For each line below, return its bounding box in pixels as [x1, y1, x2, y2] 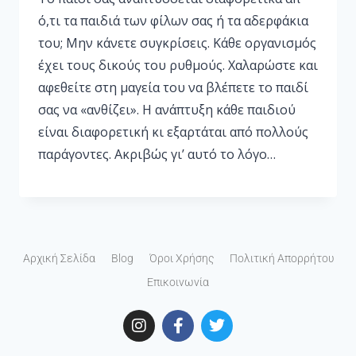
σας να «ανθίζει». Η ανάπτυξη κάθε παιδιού [38, 100, 296, 118]
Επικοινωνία [147, 275, 209, 288]
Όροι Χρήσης [149, 251, 214, 265]
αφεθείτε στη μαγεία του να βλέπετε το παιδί [38, 78, 308, 96]
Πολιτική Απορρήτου [229, 251, 334, 265]
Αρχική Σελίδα [22, 251, 95, 265]
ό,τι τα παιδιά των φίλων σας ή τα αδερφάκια [38, 11, 308, 29]
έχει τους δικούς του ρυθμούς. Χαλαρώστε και [38, 56, 318, 74]
